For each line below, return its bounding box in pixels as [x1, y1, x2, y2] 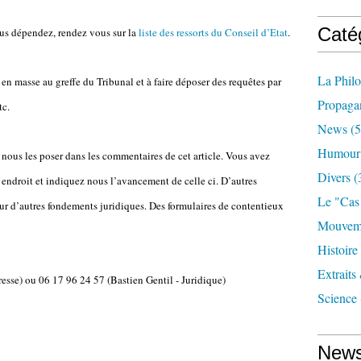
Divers [317, 168, 351, 185]
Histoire [317, 241, 358, 258]
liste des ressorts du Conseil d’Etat [139, 25, 288, 39]
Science [317, 289, 357, 306]
